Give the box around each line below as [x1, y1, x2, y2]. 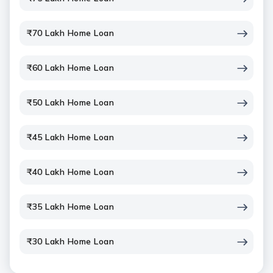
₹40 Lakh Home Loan [27, 166, 114, 177]
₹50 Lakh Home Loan [27, 97, 114, 108]
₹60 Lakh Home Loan [27, 62, 114, 73]
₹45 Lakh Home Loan [27, 132, 114, 143]
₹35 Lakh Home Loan [27, 201, 114, 212]
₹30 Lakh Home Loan [27, 236, 114, 247]
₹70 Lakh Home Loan [27, 27, 114, 38]
